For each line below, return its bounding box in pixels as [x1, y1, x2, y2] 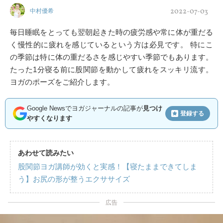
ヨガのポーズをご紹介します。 [10, 78, 114, 86]
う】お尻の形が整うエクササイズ [18, 175, 130, 183]
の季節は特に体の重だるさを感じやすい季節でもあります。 [10, 53, 213, 61]
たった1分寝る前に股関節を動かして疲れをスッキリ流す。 [10, 65, 213, 74]
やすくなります [27, 114, 72, 122]
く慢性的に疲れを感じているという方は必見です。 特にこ [10, 40, 213, 49]
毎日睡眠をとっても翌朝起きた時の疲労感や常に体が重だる [10, 28, 213, 36]
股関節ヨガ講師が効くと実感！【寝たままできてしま [18, 162, 197, 171]
